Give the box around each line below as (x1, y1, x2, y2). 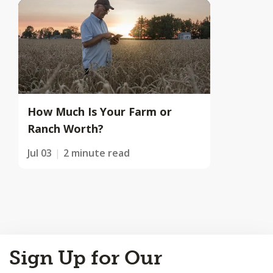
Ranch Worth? (27, 121, 104, 136)
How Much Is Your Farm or (27, 104, 172, 119)
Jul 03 (27, 146, 52, 160)
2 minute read (63, 146, 130, 160)
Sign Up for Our (9, 246, 162, 269)
